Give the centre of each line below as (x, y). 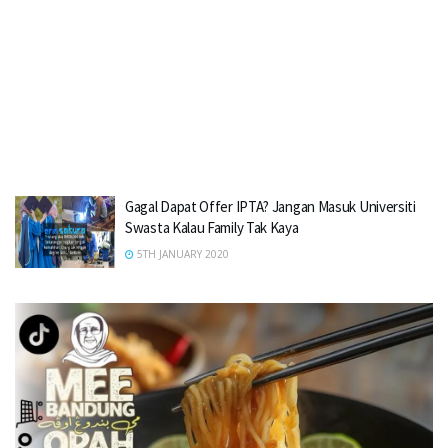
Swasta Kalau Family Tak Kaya (212, 227)
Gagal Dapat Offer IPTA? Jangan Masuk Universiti (270, 206)
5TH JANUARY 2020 (181, 254)
